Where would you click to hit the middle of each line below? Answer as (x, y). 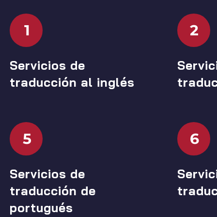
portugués (41, 207)
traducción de (53, 190)
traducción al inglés (72, 82)
